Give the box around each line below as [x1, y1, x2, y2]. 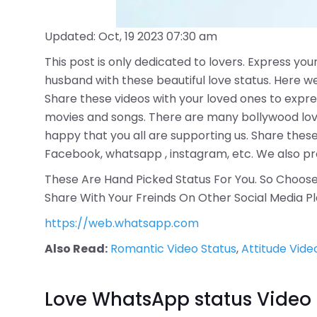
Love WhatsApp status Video [45, 287, 311, 312]
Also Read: [45, 241, 108, 257]
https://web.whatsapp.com [45, 215, 199, 231]
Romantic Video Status [110, 241, 236, 257]
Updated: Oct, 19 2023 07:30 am [45, 28, 217, 45]
